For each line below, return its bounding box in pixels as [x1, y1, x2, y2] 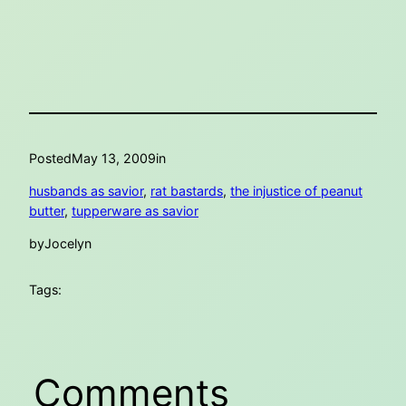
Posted [29, 150, 72, 166]
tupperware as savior [72, 203, 198, 219]
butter [29, 203, 64, 219]
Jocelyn [44, 236, 92, 252]
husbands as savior [29, 183, 143, 199]
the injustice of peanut [230, 183, 362, 199]
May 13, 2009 [72, 150, 156, 166]
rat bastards [150, 183, 223, 199]
